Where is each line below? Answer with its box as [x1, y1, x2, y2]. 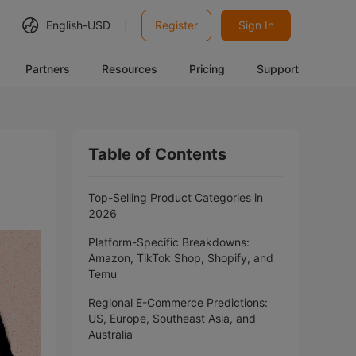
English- [46, 18, 87, 32]
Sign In [238, 18, 274, 32]
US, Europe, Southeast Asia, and [88, 311, 256, 325]
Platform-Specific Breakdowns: [88, 235, 250, 249]
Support [257, 62, 299, 75]
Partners [25, 62, 70, 75]
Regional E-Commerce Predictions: [88, 296, 268, 309]
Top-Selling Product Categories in [88, 191, 263, 204]
